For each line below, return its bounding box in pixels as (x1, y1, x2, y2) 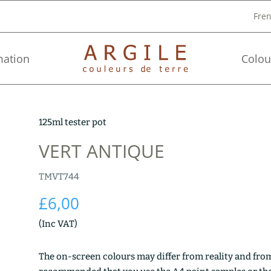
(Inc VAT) (38, 218, 77, 229)
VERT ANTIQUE (38, 138, 165, 163)
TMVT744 (38, 171, 79, 182)
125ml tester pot (38, 116, 106, 128)
